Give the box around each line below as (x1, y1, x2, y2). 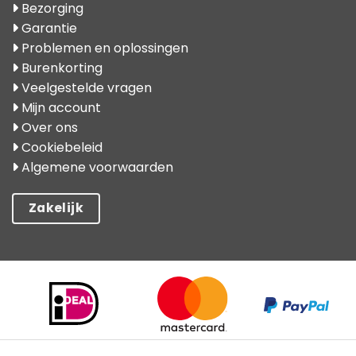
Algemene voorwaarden (18, 157, 173, 176)
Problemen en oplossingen (18, 38, 188, 57)
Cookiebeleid (18, 137, 103, 157)
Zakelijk (28, 199, 84, 217)
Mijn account (18, 98, 101, 117)
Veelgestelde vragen (18, 78, 152, 97)
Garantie (18, 18, 77, 37)
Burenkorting (18, 58, 103, 77)
